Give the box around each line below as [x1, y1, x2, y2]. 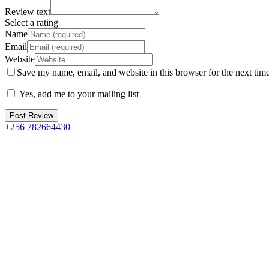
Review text [5, 6, 50, 17]
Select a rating [5, 17, 58, 28]
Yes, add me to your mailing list [17, 88, 139, 99]
